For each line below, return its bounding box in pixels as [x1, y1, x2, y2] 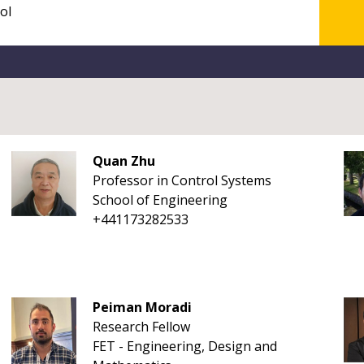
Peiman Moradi [92, 298, 192, 316]
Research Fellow [92, 318, 190, 336]
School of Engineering [92, 191, 227, 209]
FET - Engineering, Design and [92, 337, 277, 355]
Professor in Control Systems [92, 171, 271, 189]
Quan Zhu [92, 152, 155, 170]
